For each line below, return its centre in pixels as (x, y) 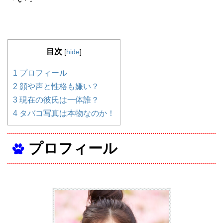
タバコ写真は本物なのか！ (66, 113)
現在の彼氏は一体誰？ (58, 100)
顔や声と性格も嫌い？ (58, 86)
